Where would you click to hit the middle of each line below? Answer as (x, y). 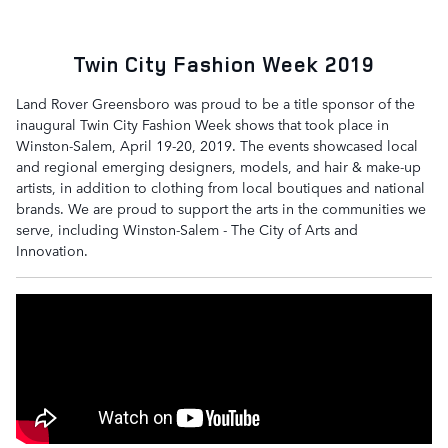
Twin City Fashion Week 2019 (224, 64)
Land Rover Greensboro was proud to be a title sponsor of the (215, 103)
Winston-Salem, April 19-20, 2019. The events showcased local (217, 145)
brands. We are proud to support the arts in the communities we (221, 208)
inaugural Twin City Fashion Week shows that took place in (202, 124)
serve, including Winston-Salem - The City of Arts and (187, 229)
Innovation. (52, 250)
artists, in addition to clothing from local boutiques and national (220, 187)
